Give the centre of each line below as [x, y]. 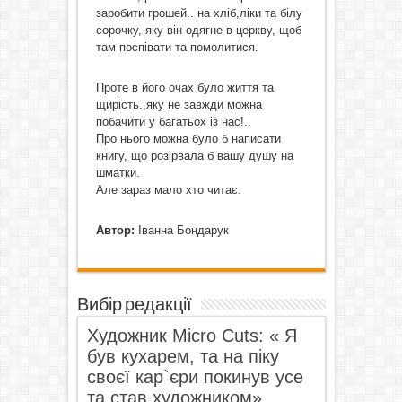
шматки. [118, 173]
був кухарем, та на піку [183, 356]
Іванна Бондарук [181, 230]
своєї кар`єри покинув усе [195, 377]
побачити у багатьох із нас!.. [173, 122]
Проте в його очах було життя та [184, 87]
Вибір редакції [134, 305]
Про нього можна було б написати [188, 139]
